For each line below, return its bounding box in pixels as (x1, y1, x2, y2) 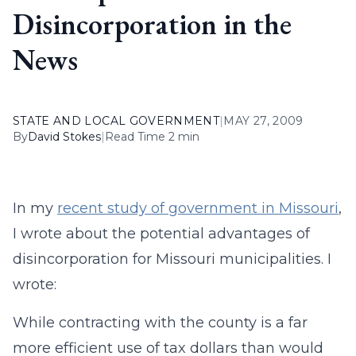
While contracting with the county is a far (13, 314, 308, 331)
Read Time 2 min (105, 130, 199, 144)
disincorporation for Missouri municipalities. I (13, 250, 331, 268)
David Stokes (28, 130, 101, 144)
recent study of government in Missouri (57, 199, 339, 217)
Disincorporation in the (13, 6, 292, 43)
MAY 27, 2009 (223, 114, 304, 128)
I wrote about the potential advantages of (13, 225, 310, 242)
